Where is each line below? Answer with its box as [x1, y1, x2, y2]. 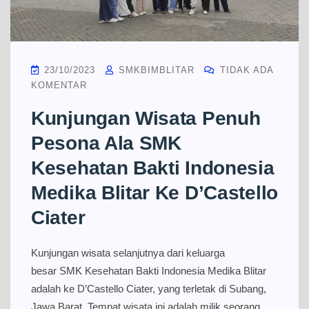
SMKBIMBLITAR [115, 64, 195, 75]
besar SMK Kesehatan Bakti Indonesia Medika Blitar [31, 264, 266, 277]
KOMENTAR [31, 79, 87, 90]
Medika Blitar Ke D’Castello [31, 181, 278, 203]
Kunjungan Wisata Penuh [31, 107, 261, 129]
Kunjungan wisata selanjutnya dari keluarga [31, 246, 225, 259]
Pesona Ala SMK [31, 132, 181, 154]
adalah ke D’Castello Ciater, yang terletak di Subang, [31, 282, 266, 295]
